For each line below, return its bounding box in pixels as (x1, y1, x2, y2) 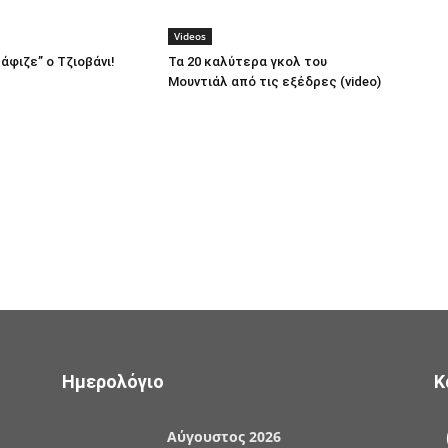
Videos (174, 29, 206, 43)
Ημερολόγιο (62, 371, 164, 392)
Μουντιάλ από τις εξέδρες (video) (168, 74, 381, 89)
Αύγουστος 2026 (167, 427, 281, 446)
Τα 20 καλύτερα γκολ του (168, 54, 327, 69)
